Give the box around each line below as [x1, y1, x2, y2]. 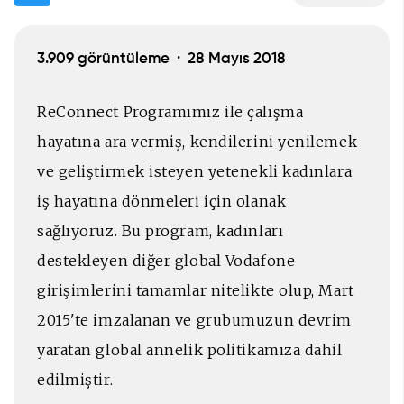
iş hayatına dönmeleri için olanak [37, 191, 287, 210]
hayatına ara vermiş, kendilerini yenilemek [37, 132, 358, 151]
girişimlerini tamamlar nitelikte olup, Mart [37, 280, 354, 299]
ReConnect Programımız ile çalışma [37, 102, 304, 121]
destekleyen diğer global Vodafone [37, 251, 296, 270]
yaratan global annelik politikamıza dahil [37, 340, 343, 359]
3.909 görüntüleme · [37, 50, 188, 67]
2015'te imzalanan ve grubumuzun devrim [37, 310, 352, 329]
